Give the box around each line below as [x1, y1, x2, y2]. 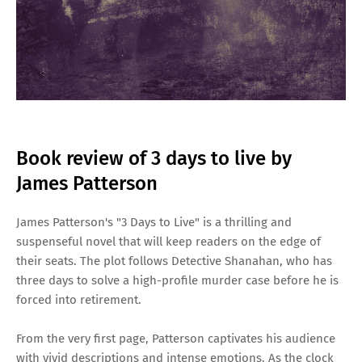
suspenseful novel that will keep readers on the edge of [16, 234, 321, 250]
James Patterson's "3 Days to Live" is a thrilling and [16, 215, 292, 230]
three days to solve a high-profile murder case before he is [16, 273, 339, 288]
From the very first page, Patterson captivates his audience [16, 331, 335, 347]
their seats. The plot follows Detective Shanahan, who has [16, 254, 332, 269]
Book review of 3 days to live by [16, 147, 292, 170]
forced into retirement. [16, 293, 141, 308]
